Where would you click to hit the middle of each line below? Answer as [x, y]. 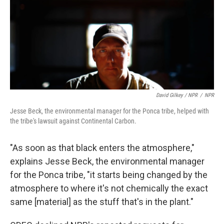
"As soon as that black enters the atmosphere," [102, 148]
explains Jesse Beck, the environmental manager [107, 161]
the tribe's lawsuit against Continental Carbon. [73, 121]
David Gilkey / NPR [177, 95]
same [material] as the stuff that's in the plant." [102, 202]
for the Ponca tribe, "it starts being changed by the [109, 175]
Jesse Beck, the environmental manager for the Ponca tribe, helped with [109, 111]
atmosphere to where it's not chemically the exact [109, 188]
